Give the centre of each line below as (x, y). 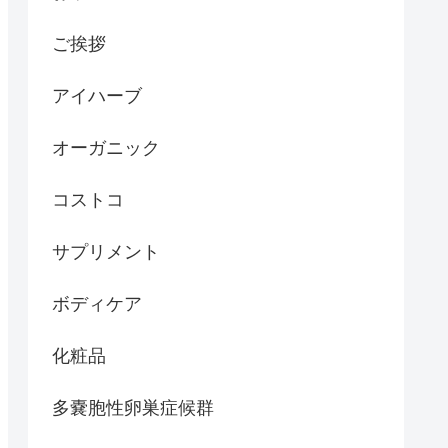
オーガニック (106, 147)
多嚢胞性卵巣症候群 (133, 407)
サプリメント (106, 251)
